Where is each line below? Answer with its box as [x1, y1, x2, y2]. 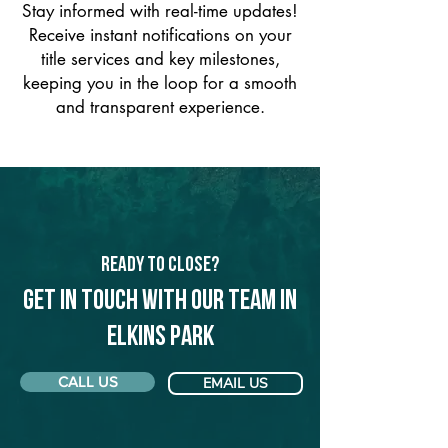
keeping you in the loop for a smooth [23, 72, 297, 94]
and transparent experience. [55, 96, 265, 118]
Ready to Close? [101, 255, 219, 276]
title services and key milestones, [40, 48, 280, 70]
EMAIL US [203, 374, 268, 393]
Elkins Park [106, 324, 214, 352]
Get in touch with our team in [23, 288, 297, 316]
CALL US [57, 373, 118, 390]
